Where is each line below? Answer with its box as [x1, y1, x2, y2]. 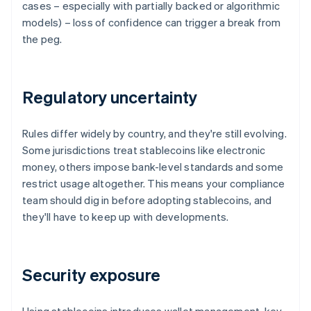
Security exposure [22, 264, 160, 286]
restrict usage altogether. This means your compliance [22, 176, 285, 191]
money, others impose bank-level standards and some [22, 160, 284, 174]
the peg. [22, 32, 62, 47]
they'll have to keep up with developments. [22, 210, 229, 224]
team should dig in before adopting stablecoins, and [22, 193, 272, 208]
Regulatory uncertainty [22, 86, 198, 108]
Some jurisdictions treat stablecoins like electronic [22, 143, 266, 158]
